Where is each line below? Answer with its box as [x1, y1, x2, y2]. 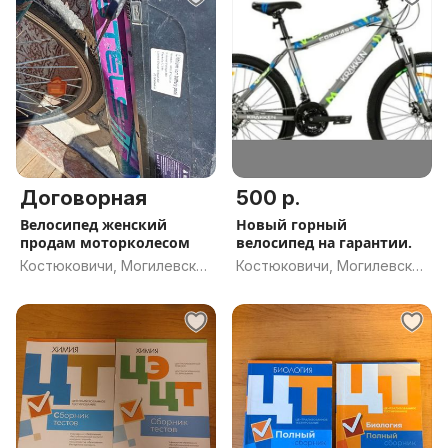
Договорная [20, 186, 147, 210]
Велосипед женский [20, 215, 167, 234]
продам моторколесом [20, 233, 190, 252]
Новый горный [236, 215, 347, 234]
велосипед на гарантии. [236, 233, 412, 252]
